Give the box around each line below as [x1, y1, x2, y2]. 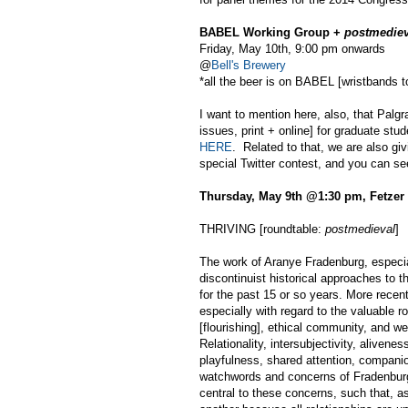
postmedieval [325, 221, 395, 236]
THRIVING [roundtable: [199, 221, 325, 236]
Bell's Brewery [211, 57, 286, 72]
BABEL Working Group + [199, 25, 344, 39]
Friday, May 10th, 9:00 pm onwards [199, 41, 385, 56]
